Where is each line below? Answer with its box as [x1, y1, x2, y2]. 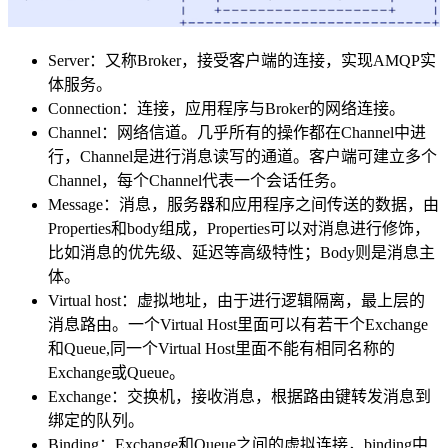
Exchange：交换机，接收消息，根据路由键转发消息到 [48, 387, 431, 405]
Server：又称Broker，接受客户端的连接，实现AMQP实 [48, 51, 436, 69]
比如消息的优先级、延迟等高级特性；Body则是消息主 [48, 243, 435, 261]
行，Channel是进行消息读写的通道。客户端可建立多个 [48, 147, 437, 165]
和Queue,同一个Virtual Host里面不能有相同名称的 [48, 339, 395, 357]
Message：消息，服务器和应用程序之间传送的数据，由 [48, 195, 439, 213]
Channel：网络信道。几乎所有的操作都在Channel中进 [48, 123, 426, 141]
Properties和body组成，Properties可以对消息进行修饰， [48, 219, 430, 237]
